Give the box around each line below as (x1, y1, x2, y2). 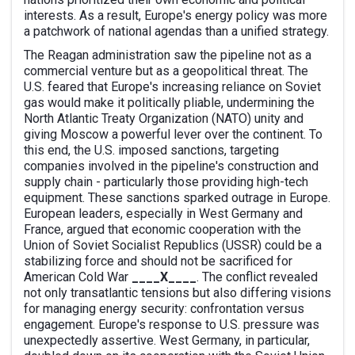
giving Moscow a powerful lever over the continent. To (24, 127, 323, 142)
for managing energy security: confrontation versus (24, 301, 304, 316)
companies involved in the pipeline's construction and (24, 158, 319, 174)
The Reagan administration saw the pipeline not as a (24, 48, 311, 63)
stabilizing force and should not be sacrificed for (24, 254, 292, 269)
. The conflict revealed (197, 269, 318, 284)
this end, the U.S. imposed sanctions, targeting (24, 143, 279, 158)
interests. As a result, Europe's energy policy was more (24, 8, 327, 23)
